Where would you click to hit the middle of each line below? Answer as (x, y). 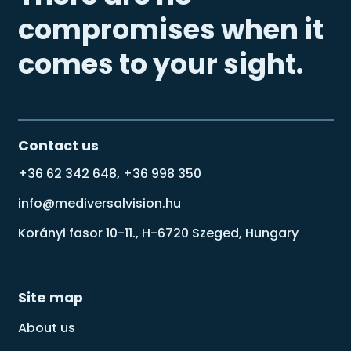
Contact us (58, 146)
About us (46, 327)
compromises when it (170, 29)
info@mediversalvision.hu (99, 203)
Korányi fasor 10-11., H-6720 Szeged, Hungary (158, 233)
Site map (50, 298)
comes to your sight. (160, 64)
